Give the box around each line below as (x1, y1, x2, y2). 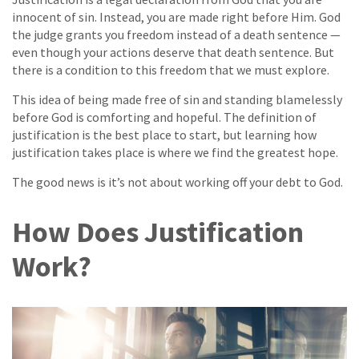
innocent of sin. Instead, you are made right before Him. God (12, 8, 341, 25)
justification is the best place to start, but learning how (12, 126, 317, 143)
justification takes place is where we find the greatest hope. (12, 143, 338, 160)
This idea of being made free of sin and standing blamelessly (12, 91, 342, 107)
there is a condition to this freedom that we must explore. (12, 61, 329, 78)
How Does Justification (12, 213, 304, 250)
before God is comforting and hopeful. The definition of (12, 108, 317, 125)
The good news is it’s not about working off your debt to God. (12, 173, 343, 190)
